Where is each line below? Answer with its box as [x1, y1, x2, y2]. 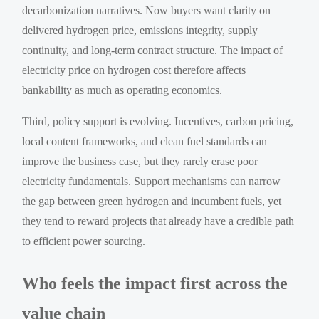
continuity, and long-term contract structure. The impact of [22, 43, 283, 56]
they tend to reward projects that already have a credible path [22, 214, 295, 227]
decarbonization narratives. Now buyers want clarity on [22, 4, 271, 16]
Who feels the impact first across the [22, 273, 288, 293]
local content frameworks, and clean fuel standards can [22, 135, 268, 147]
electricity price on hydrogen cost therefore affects [22, 63, 246, 76]
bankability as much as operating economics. [22, 83, 223, 96]
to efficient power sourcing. [22, 234, 146, 247]
